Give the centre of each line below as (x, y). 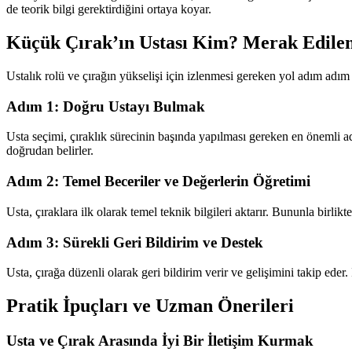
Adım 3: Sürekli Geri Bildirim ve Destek (135, 242)
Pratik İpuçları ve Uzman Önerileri (150, 306)
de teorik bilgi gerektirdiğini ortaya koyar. (109, 9)
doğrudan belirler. (50, 151)
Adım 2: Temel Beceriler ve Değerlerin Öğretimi (158, 181)
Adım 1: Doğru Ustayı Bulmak (106, 106)
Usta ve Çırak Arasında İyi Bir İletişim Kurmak (160, 341)
